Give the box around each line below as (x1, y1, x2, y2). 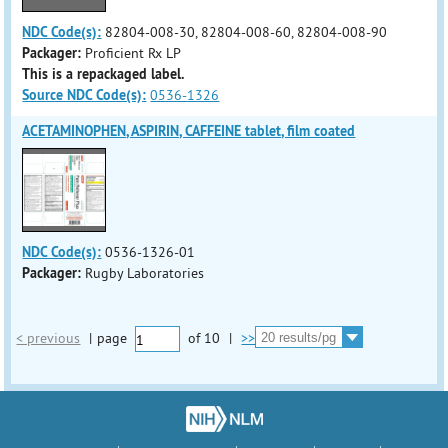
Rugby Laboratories (85, 264, 205, 282)
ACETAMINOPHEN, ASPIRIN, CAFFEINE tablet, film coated (22, 122, 356, 140)
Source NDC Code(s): (22, 86, 147, 104)
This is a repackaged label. (22, 65, 185, 83)
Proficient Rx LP (85, 44, 182, 62)
